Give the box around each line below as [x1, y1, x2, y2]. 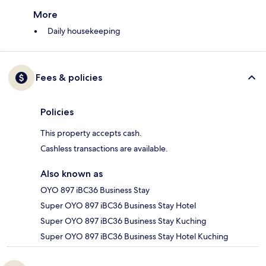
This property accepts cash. [40, 128, 142, 139]
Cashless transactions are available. [40, 143, 168, 154]
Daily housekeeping [47, 26, 121, 37]
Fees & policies [36, 72, 102, 84]
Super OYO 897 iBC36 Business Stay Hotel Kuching [40, 231, 229, 242]
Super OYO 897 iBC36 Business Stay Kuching [40, 216, 207, 227]
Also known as [40, 168, 103, 180]
